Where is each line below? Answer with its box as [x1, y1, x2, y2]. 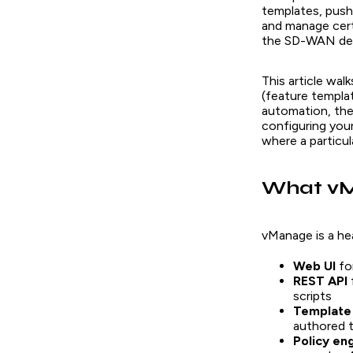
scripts [293, 288, 332, 303]
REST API [293, 273, 347, 288]
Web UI [293, 258, 336, 273]
